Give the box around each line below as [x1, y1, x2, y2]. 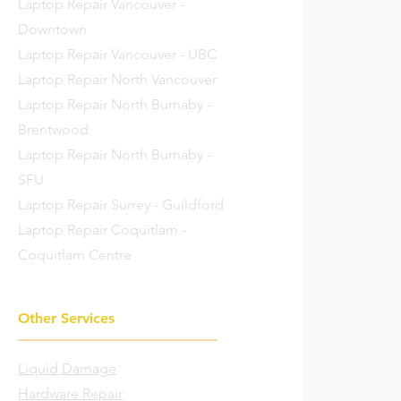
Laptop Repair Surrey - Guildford [18, 196, 227, 213]
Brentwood [18, 121, 89, 138]
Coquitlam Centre [18, 246, 135, 263]
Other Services [18, 310, 115, 327]
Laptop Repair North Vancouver [18, 71, 220, 88]
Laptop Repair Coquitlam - [18, 221, 186, 238]
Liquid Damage [18, 360, 116, 377]
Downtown [18, 21, 90, 38]
